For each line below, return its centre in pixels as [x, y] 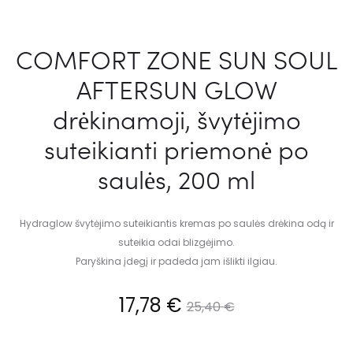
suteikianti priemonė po [176, 150]
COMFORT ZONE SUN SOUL [176, 60]
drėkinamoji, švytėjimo [176, 120]
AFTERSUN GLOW [176, 90]
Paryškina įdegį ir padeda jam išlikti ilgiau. [176, 262]
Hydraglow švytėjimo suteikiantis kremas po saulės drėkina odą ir [176, 224]
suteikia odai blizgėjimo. [176, 243]
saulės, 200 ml [176, 180]
